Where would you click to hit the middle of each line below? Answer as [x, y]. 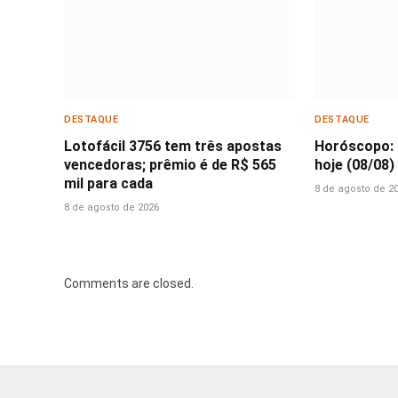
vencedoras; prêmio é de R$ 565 [170, 164]
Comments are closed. [129, 283]
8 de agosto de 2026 [111, 207]
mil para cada [108, 183]
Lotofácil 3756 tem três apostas [173, 146]
